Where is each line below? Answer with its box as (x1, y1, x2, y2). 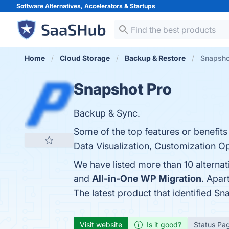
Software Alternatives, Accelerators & (16, 2, 130, 10)
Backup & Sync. (74, 108, 140, 119)
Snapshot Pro (74, 80, 172, 98)
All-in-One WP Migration (92, 173, 201, 184)
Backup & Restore (125, 54, 186, 62)
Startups (130, 2, 155, 10)
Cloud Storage (60, 54, 110, 62)
